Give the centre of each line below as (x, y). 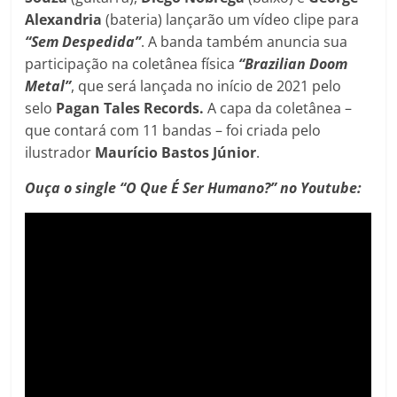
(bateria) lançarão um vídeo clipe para (231, 20)
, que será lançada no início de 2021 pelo (206, 86)
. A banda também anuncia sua (245, 42)
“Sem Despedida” (83, 42)
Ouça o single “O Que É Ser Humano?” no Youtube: (194, 188)
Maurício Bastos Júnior (176, 153)
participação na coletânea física (132, 64)
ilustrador (60, 153)
